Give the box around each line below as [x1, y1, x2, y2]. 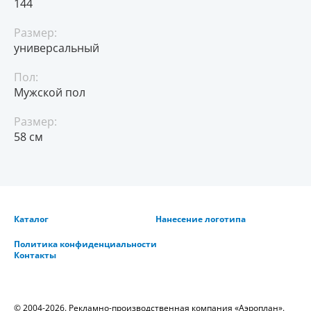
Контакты [14, 249, 56, 262]
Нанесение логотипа [155, 213, 246, 226]
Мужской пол [14, 85, 85, 101]
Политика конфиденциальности [14, 238, 157, 251]
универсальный [14, 40, 99, 56]
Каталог [14, 213, 49, 226]
